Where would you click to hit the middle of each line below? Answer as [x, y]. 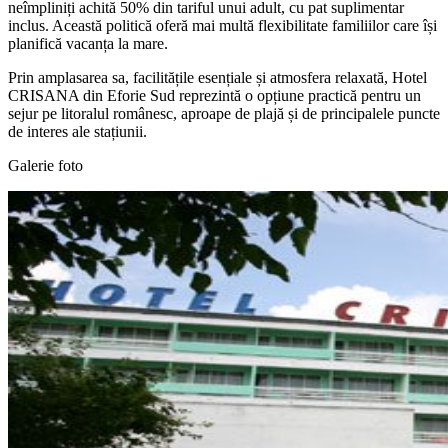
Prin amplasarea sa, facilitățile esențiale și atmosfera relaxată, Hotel [217, 77]
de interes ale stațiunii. [77, 131]
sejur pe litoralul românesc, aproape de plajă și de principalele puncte [224, 113]
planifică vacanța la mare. [88, 43]
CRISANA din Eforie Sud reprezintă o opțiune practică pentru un [214, 95]
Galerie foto [45, 165]
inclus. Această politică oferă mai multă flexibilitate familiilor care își [222, 25]
